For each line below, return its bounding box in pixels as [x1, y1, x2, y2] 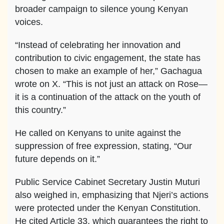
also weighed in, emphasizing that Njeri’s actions [15, 190, 208, 200]
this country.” [15, 105, 66, 115]
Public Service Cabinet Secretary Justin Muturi [15, 177, 200, 187]
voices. [15, 17, 43, 27]
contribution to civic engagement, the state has [15, 53, 200, 63]
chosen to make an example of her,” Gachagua [15, 66, 202, 76]
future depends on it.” [15, 154, 100, 164]
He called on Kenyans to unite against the [15, 128, 181, 138]
